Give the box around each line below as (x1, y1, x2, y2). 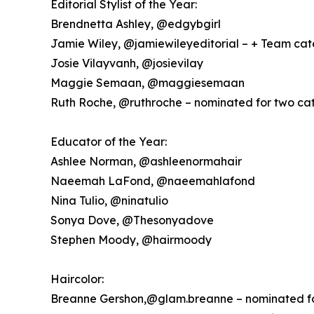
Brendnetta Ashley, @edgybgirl (50, 17, 221, 32)
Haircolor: (50, 272, 104, 287)
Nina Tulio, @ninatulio (50, 193, 168, 208)
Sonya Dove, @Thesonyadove (50, 213, 214, 228)
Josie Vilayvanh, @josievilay (50, 56, 203, 71)
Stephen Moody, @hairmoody (50, 233, 212, 247)
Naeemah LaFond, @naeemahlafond (50, 174, 255, 189)
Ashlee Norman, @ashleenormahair (50, 154, 242, 169)
